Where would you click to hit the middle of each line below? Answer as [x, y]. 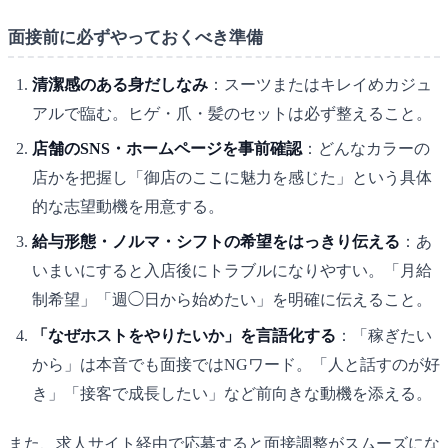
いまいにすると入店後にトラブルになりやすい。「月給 [232, 271]
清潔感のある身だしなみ [120, 84]
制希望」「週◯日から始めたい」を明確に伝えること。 [232, 300]
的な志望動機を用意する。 [128, 207]
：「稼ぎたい [384, 335]
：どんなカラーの [366, 149]
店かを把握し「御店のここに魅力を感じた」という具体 [232, 178]
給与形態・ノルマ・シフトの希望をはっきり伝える [216, 242]
